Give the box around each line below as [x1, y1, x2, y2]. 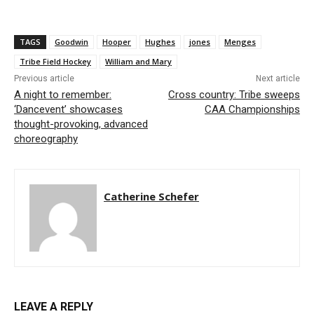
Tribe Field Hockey [20, 56, 91, 67]
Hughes [145, 36, 175, 48]
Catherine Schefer [104, 189, 199, 204]
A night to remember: [14, 88, 111, 102]
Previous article [14, 74, 74, 84]
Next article [255, 74, 300, 84]
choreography [14, 132, 78, 146]
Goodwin [55, 36, 88, 48]
